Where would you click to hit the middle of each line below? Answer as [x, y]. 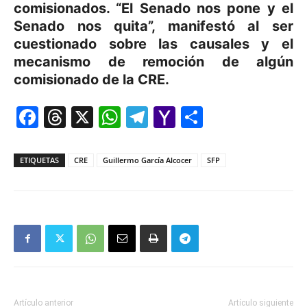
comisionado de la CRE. [91, 79]
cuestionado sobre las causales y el [153, 44]
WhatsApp [175, 117]
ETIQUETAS [39, 160]
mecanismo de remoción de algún [153, 62]
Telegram [197, 117]
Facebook [89, 117]
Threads [109, 117]
